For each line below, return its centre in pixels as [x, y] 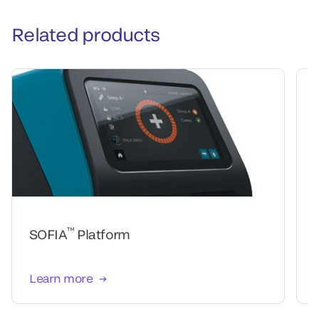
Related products [85, 34]
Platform [102, 234]
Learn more [61, 278]
